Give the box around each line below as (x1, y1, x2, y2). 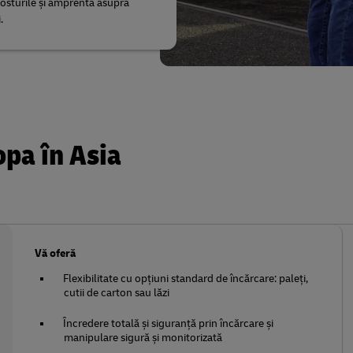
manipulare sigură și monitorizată (64, 331, 223, 344)
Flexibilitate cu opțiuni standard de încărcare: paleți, (63, 272, 309, 285)
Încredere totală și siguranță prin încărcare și (63, 317, 274, 330)
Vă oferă (35, 247, 76, 260)
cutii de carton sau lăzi (64, 286, 170, 299)
